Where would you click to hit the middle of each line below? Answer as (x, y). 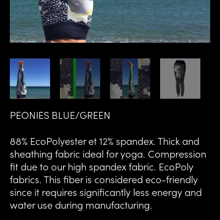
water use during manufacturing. (81, 205)
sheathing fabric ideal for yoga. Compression (108, 153)
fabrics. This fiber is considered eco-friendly (104, 179)
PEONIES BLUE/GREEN (60, 114)
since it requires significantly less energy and (106, 192)
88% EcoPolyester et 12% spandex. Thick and (105, 141)
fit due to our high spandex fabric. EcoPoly (102, 166)
